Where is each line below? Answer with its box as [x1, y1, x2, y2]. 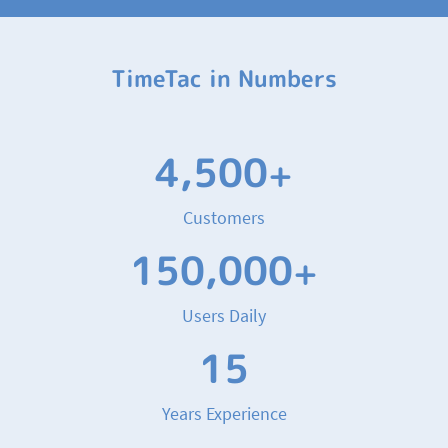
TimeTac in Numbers [111, 61, 337, 95]
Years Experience [161, 401, 287, 425]
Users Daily [182, 303, 266, 327]
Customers [183, 205, 265, 229]
